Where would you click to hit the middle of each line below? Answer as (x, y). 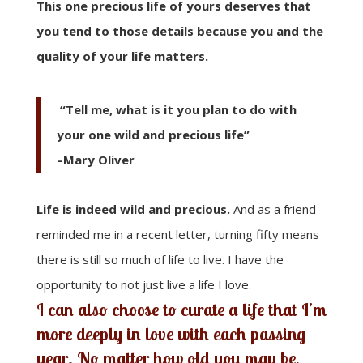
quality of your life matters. (122, 56)
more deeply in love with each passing (171, 333)
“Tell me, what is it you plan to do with (176, 109)
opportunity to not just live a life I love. (143, 284)
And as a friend (273, 209)
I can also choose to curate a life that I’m (181, 309)
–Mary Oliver (95, 159)
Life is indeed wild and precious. (133, 209)
